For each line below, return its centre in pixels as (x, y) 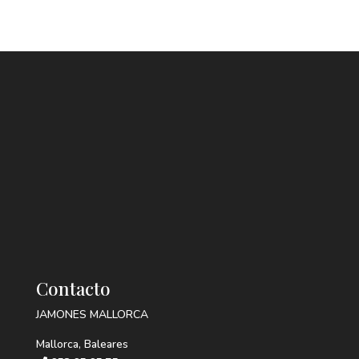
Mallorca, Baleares (82, 344)
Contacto (73, 288)
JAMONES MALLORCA (92, 314)
